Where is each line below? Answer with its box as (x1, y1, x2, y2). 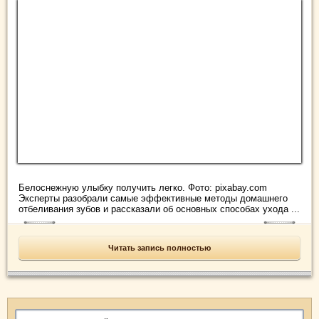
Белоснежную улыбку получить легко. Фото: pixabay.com (19, 182, 267, 194)
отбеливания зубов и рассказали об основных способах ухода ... (19, 204, 300, 215)
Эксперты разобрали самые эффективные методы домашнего (19, 193, 288, 204)
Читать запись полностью (108, 244, 211, 253)
